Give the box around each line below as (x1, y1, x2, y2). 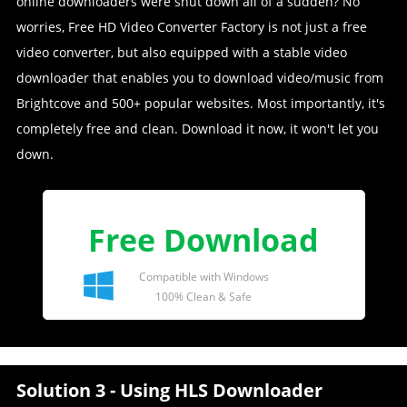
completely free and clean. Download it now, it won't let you (15, 120, 379, 138)
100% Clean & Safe (155, 289, 252, 305)
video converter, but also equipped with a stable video (15, 44, 347, 62)
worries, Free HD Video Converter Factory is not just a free (15, 18, 367, 36)
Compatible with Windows (138, 269, 269, 285)
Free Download (88, 219, 319, 262)
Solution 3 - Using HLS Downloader (15, 378, 323, 403)
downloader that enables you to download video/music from (15, 69, 383, 87)
